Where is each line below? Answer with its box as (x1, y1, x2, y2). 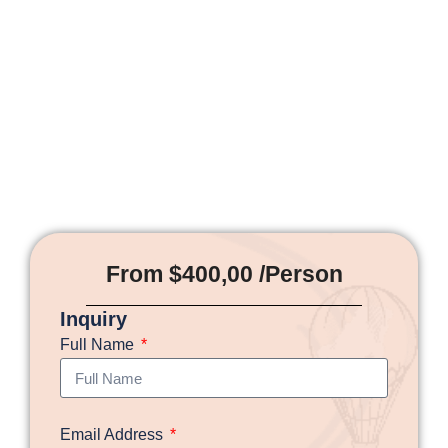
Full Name (60, 336, 138, 354)
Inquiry (60, 308, 127, 331)
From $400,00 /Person (105, 261, 343, 288)
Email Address (60, 426, 167, 444)
